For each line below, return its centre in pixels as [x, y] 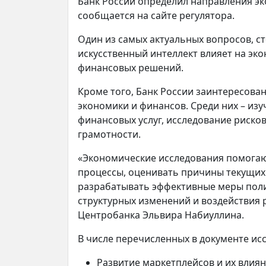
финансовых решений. [131, 68]
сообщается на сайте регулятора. [156, 16]
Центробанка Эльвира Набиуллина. [161, 215]
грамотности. [109, 134]
